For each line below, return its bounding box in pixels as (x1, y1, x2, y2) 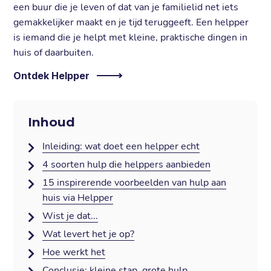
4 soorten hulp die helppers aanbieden (42, 158, 211, 171)
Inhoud (28, 114, 76, 129)
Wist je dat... (42, 209, 99, 223)
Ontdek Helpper (13, 70, 90, 82)
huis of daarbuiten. (13, 46, 94, 59)
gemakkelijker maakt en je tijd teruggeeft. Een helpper (13, 16, 249, 29)
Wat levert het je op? (42, 227, 135, 241)
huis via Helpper (42, 191, 114, 204)
